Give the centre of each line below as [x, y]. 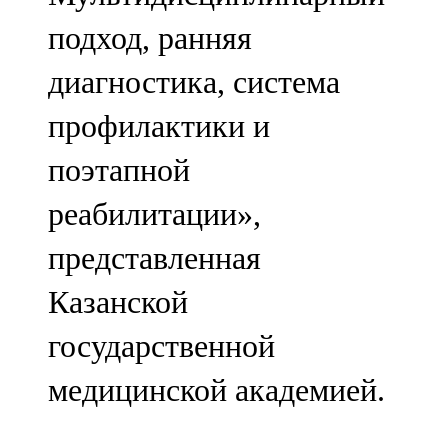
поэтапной [119, 170]
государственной [161, 346]
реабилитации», [154, 214]
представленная [154, 258]
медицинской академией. [216, 390]
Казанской [118, 302]
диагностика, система [194, 82]
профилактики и [159, 126]
